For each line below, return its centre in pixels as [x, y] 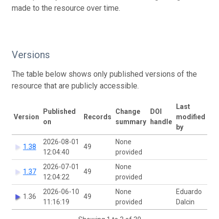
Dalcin [185, 202]
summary [131, 121]
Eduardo [189, 191]
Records [98, 117]
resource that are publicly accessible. [75, 86]
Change [128, 111]
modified [191, 117]
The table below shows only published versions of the [104, 74]
